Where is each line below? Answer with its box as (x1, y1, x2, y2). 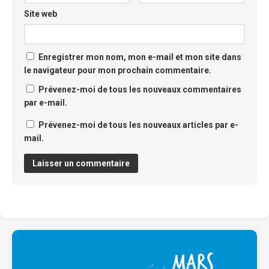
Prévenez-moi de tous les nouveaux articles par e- (38, 119, 238, 130)
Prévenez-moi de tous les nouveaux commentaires (38, 84, 241, 94)
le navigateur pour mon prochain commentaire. (24, 65, 211, 75)
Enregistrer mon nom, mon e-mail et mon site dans (38, 52, 241, 62)
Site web (24, 8, 57, 19)
